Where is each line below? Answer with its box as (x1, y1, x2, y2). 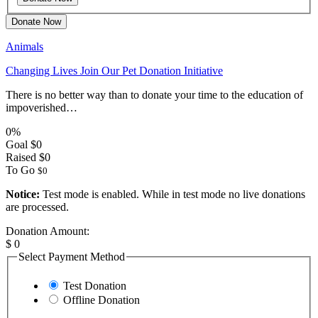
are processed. (6, 200, 69, 213)
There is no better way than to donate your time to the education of (6, 88, 303, 101)
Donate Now (11, 16, 61, 27)
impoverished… (6, 101, 77, 114)
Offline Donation (63, 294, 140, 307)
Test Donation (63, 280, 126, 292)
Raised (6, 150, 36, 163)
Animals (6, 40, 43, 53)
